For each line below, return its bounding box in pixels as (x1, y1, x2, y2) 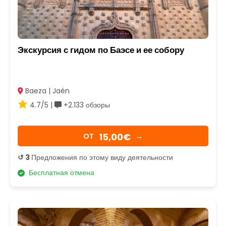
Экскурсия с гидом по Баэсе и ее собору (18, 43, 184, 56)
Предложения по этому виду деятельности (31, 152, 173, 163)
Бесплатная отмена (25, 167, 94, 178)
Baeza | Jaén (23, 86, 70, 96)
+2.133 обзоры (62, 100, 110, 110)
